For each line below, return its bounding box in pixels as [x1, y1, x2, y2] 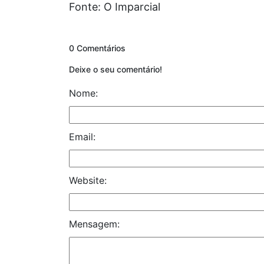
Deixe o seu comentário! [69, 64, 162, 74]
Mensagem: [69, 217, 120, 230]
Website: [69, 174, 107, 186]
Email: [69, 130, 95, 143]
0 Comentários [69, 42, 126, 53]
